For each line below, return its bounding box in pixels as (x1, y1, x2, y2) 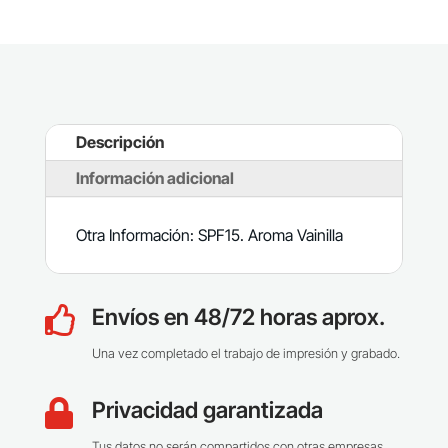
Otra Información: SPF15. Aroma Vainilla (75, 224, 343, 245)
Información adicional (75, 167, 234, 188)
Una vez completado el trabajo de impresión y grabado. (91, 345, 400, 361)
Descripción (75, 131, 164, 152)
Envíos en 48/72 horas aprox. (91, 302, 385, 330)
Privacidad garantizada (91, 395, 323, 423)
